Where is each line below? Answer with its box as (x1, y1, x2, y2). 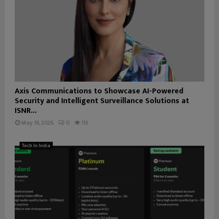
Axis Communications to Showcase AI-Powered (15, 85, 183, 98)
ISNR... (15, 104, 37, 118)
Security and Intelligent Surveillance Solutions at (15, 94, 189, 108)
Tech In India (22, 142, 50, 150)
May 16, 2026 (22, 118, 53, 128)
